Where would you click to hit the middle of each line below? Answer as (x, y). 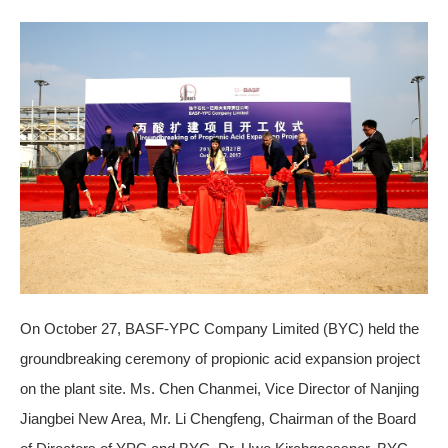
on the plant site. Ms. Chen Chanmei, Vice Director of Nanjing (219, 389)
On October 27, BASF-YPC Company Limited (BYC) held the (219, 329)
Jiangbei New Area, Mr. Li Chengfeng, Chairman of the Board (218, 419)
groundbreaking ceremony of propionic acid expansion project (220, 359)
